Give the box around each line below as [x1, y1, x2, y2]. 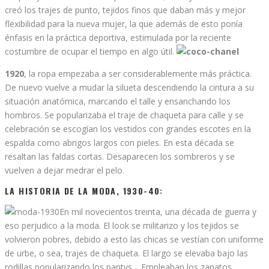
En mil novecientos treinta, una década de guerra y [59, 205, 256, 217]
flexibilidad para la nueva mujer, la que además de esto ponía [5, 17, 243, 29]
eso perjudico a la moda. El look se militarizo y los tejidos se [5, 219, 239, 231]
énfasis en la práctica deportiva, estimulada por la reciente [5, 31, 231, 43]
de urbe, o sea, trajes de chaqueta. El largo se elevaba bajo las [5, 247, 248, 259]
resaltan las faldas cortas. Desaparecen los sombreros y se [5, 150, 235, 162]
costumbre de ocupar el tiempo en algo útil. [5, 45, 177, 57]
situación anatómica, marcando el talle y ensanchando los [5, 95, 231, 107]
